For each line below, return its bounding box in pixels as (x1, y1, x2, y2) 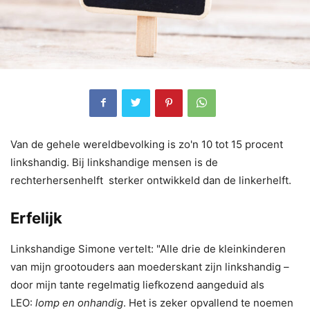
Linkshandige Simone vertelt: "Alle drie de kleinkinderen (10, 241, 286, 255)
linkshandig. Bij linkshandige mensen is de (10, 155, 218, 169)
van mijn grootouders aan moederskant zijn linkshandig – (10, 259, 289, 273)
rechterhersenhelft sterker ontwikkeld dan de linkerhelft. (10, 173, 291, 187)
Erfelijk (10, 208, 62, 227)
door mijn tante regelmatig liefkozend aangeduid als (10, 277, 264, 291)
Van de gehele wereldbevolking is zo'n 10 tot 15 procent (10, 137, 283, 151)
